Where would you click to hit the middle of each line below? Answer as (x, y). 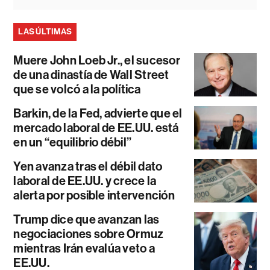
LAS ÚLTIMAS (45, 31)
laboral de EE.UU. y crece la (85, 181)
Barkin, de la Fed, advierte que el (98, 113)
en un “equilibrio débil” (73, 142)
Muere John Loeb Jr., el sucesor (97, 60)
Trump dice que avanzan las (86, 219)
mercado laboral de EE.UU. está (96, 127)
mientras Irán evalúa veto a (84, 248)
